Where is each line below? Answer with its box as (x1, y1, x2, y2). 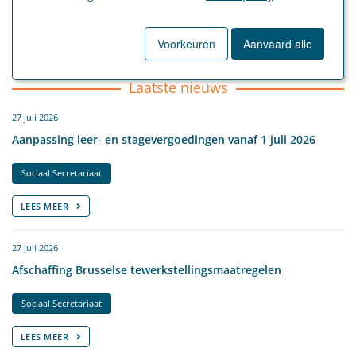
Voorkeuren (157, 35, 215, 52)
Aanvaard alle (243, 35, 312, 52)
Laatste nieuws (128, 77, 228, 97)
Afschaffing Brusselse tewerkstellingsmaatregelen (12, 261, 281, 277)
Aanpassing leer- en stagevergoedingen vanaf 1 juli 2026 (12, 131, 315, 147)
